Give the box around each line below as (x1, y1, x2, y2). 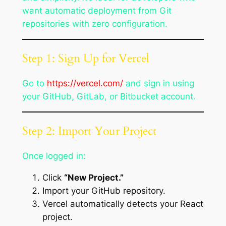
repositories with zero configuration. (22, 18, 167, 29)
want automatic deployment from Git (22, 5, 172, 16)
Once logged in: (22, 151, 86, 161)
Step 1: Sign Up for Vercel (22, 50, 149, 66)
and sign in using (123, 78, 194, 89)
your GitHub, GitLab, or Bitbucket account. (22, 91, 196, 102)
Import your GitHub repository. (42, 186, 165, 196)
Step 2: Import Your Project (22, 123, 156, 139)
